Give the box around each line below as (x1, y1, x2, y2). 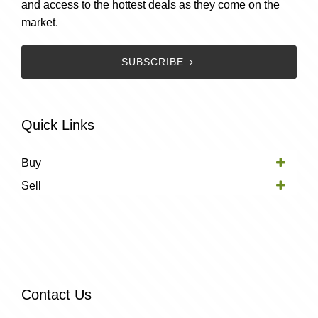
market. (21, 16, 58, 28)
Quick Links (21, 116, 94, 133)
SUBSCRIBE (121, 56, 185, 67)
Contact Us (21, 286, 92, 302)
